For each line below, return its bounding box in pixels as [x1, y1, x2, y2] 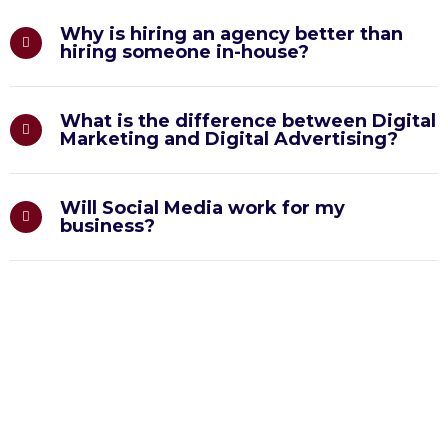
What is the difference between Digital [60, 110, 436, 132]
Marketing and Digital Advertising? [60, 128, 398, 150]
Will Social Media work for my [60, 197, 345, 219]
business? [60, 215, 155, 237]
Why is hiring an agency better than [60, 23, 403, 45]
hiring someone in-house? [60, 41, 309, 63]
